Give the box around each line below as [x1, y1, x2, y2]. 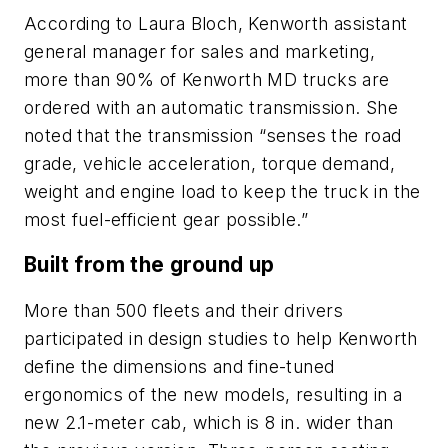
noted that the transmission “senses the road [24, 124, 402, 146]
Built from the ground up [24, 252, 275, 278]
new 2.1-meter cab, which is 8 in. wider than [24, 411, 394, 433]
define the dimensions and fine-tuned [24, 355, 335, 377]
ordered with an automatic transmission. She [24, 96, 399, 118]
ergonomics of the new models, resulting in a [24, 383, 403, 405]
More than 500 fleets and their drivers [24, 299, 344, 321]
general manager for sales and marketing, [24, 40, 375, 62]
